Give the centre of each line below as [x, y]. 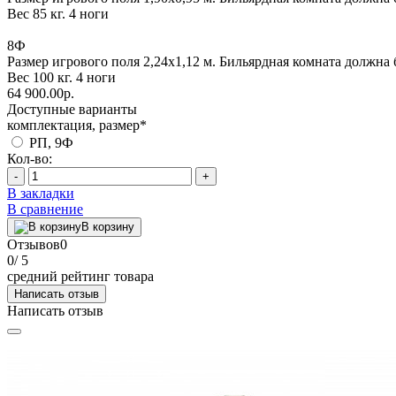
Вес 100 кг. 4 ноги [61, 77]
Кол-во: [30, 158]
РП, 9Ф [49, 142]
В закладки [41, 193]
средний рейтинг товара [80, 276]
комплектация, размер [73, 125]
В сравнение [45, 209]
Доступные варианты [72, 109]
